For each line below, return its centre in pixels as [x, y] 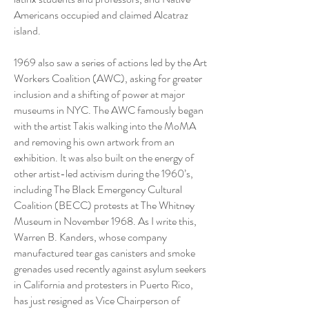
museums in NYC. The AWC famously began [109, 110]
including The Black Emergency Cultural [98, 189]
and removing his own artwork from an [94, 142]
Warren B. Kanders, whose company [90, 237]
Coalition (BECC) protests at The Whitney [104, 205]
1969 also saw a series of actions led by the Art [110, 62]
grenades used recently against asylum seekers [110, 269]
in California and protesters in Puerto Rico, [103, 285]
